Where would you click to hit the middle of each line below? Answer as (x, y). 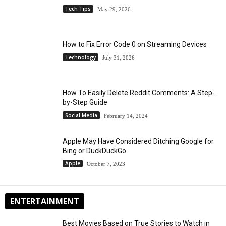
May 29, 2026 (114, 9)
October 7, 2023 (106, 164)
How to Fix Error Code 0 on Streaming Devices (135, 44)
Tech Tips (78, 9)
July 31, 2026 (119, 57)
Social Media (81, 115)
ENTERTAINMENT (45, 201)
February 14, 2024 (126, 115)
